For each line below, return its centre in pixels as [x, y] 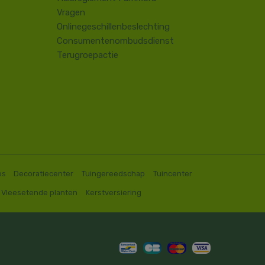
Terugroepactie [88, 55]
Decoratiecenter [44, 174]
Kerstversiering [113, 192]
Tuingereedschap [114, 174]
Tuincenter [172, 174]
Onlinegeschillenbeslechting [113, 27]
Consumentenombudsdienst [115, 41]
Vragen [71, 13]
